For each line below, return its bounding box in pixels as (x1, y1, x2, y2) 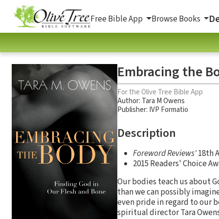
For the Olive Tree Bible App (117, 87, 203, 97)
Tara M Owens (142, 95, 185, 106)
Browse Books (151, 13, 202, 25)
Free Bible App (90, 13, 144, 25)
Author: (117, 95, 142, 106)
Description (117, 124, 176, 142)
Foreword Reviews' (133, 147, 197, 159)
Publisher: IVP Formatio (117, 104, 188, 115)
